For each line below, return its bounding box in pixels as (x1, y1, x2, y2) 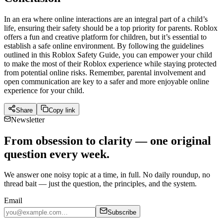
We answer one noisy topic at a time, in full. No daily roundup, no (4, 170, 210, 179)
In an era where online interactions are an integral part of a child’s (4, 14, 208, 23)
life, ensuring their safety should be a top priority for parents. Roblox (4, 23, 218, 32)
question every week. (4, 147, 110, 161)
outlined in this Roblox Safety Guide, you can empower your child (4, 50, 212, 59)
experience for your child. (4, 86, 84, 95)
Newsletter (11, 115, 45, 124)
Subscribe (108, 209, 136, 217)
